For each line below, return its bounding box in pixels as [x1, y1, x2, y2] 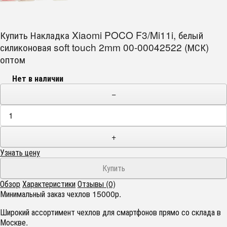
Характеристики [22, 178, 75, 190]
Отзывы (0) [78, 178, 116, 190]
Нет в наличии [12, 72, 63, 84]
